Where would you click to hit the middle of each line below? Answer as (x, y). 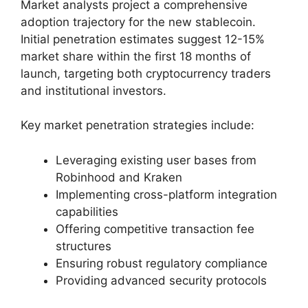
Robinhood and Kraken (119, 177)
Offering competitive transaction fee (155, 229)
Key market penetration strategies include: (137, 125)
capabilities (87, 211)
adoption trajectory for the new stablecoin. (138, 22)
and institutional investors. (93, 90)
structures (84, 246)
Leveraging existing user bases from (156, 160)
